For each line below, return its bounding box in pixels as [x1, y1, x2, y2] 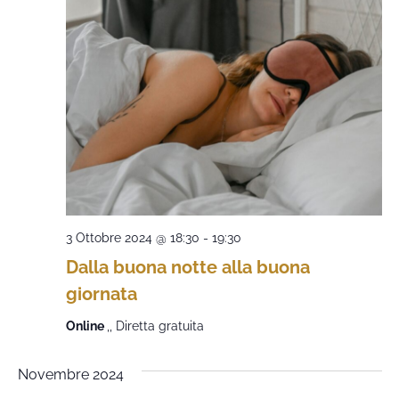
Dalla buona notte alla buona [65, 256, 310, 278]
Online [65, 319, 107, 333]
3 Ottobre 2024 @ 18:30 [65, 231, 199, 245]
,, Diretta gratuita [106, 319, 204, 333]
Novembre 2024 [17, 366, 124, 383]
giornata [65, 283, 137, 305]
